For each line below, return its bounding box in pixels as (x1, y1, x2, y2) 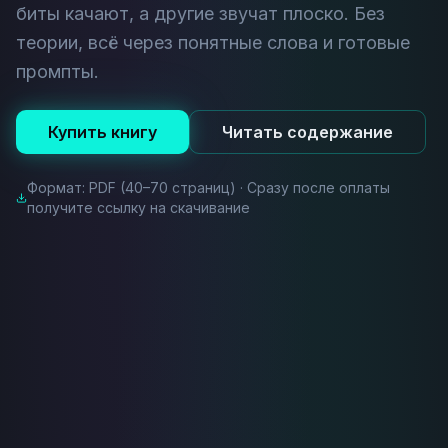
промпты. (16, 61, 99, 82)
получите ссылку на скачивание (26, 199, 250, 216)
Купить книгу (48, 122, 157, 142)
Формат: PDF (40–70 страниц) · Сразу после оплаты (26, 179, 390, 196)
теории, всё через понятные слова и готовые (16, 32, 410, 53)
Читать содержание (222, 122, 393, 142)
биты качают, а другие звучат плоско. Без (16, 3, 385, 24)
